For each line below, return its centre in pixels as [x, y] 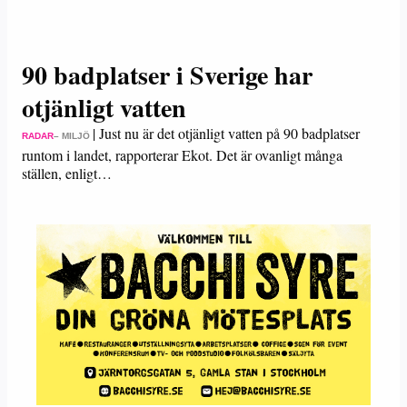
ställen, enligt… [67, 173]
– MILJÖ [72, 136]
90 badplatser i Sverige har [167, 75]
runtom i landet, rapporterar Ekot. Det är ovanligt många [182, 155]
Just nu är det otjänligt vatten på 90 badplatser [229, 133]
